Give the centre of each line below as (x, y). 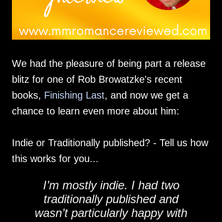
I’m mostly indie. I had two (111, 185)
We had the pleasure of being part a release (109, 63)
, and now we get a (146, 95)
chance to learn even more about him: (96, 111)
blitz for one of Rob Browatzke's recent (97, 79)
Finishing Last (74, 95)
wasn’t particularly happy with (111, 213)
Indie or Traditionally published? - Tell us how (110, 143)
